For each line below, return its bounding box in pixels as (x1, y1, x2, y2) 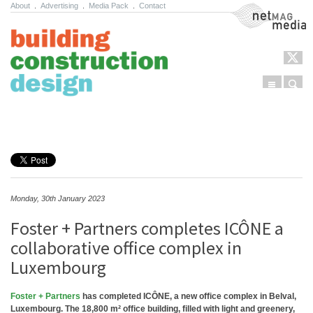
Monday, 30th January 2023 (10, 194, 105, 203)
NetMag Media (229, 4, 285, 14)
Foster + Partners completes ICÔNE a (10, 217, 284, 240)
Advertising (41, 1, 78, 10)
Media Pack (89, 1, 129, 10)
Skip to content (16, 117, 82, 127)
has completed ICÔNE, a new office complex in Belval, (80, 291, 296, 301)
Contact (139, 1, 166, 10)
